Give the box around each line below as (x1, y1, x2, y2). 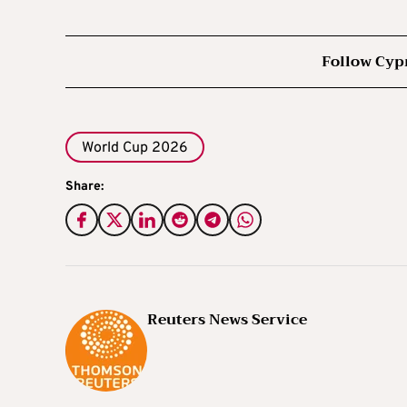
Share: (65, 179, 104, 195)
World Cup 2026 (82, 138, 188, 157)
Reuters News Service (147, 307, 307, 333)
